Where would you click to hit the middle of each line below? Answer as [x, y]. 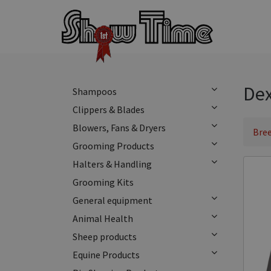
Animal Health [103, 218]
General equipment [113, 200]
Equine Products [106, 255]
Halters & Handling [112, 164]
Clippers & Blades [109, 109]
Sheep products [105, 237]
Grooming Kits [103, 182]
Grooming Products [113, 146]
